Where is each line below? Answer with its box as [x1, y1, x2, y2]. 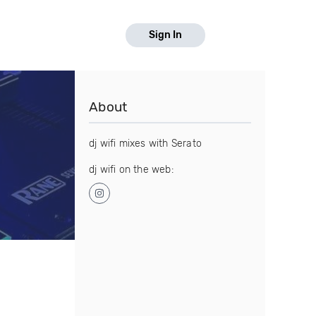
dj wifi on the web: [89, 164, 174, 176]
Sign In [149, 29, 182, 41]
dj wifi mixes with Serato [89, 138, 202, 150]
